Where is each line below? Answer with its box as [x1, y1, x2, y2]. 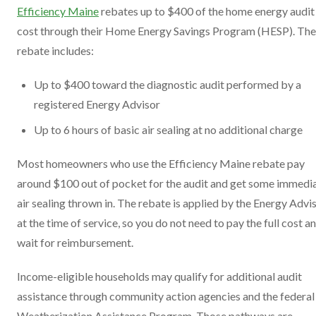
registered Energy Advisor [34, 97, 160, 111]
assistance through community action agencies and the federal [17, 289, 315, 303]
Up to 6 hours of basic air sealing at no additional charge [34, 123, 303, 137]
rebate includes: [17, 44, 94, 58]
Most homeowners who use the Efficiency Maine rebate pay [17, 157, 305, 171]
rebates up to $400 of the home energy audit [99, 4, 315, 18]
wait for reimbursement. [17, 236, 133, 250]
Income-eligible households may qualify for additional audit [17, 269, 302, 284]
